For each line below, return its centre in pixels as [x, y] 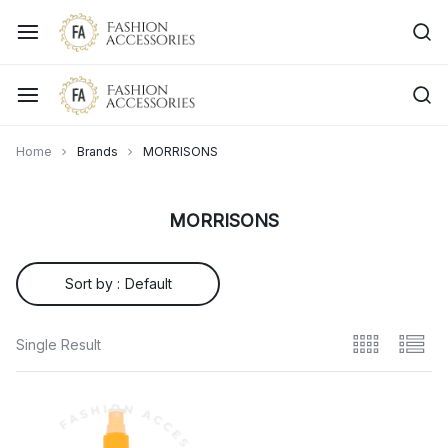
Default [148, 283]
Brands [97, 151]
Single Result [58, 344]
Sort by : [92, 283]
